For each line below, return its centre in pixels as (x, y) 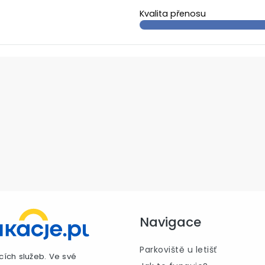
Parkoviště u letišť (178, 250)
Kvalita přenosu (173, 14)
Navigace (170, 222)
